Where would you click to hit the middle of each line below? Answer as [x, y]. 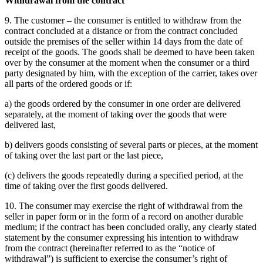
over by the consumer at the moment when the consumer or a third [127, 63]
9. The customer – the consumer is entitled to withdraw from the [123, 20]
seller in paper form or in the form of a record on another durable [124, 216]
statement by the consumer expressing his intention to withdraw [122, 237]
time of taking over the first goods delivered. [86, 186]
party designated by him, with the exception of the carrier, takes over [131, 73]
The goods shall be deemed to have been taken [168, 52]
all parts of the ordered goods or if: [68, 84]
